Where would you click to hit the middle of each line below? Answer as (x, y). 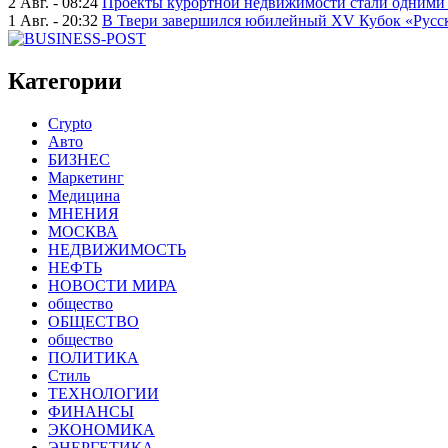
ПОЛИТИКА (93, 358)
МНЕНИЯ (83, 214)
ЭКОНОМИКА (101, 430)
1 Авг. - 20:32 (53, 21)
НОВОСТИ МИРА (112, 286)
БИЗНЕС (79, 160)
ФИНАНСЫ (91, 412)
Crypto (70, 124)
